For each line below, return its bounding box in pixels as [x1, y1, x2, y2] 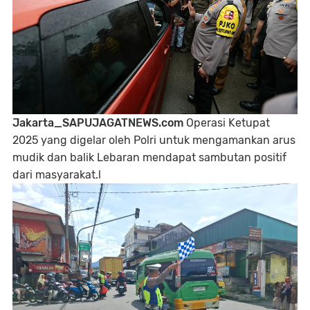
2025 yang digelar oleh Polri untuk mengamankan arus [12, 133, 295, 147]
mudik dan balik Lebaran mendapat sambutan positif [12, 150, 286, 164]
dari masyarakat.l [12, 167, 101, 181]
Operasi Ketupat [183, 116, 270, 129]
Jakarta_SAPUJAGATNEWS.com [12, 116, 183, 129]
